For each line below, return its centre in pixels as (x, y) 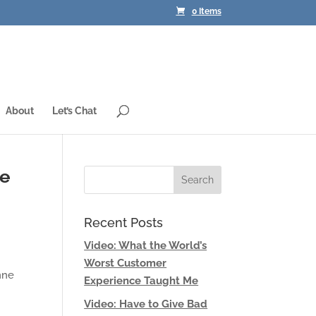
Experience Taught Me (141, 281)
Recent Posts (124, 223)
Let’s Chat (74, 111)
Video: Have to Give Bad (146, 304)
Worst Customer (126, 263)
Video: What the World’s (146, 245)
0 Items (206, 12)
